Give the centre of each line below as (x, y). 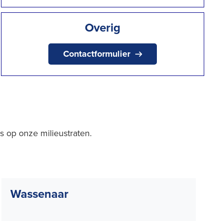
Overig (103, 27)
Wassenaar (39, 193)
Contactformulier (97, 54)
